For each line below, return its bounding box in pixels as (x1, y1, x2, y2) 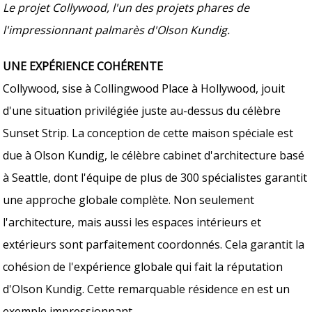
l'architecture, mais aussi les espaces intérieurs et (3, 214, 262, 230)
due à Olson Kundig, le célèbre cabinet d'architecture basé (3, 147, 305, 163)
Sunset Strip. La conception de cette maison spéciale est (3, 125, 294, 141)
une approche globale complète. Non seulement (3, 192, 255, 208)
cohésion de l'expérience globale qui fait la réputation (3, 258, 283, 274)
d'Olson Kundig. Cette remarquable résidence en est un (3, 281, 290, 297)
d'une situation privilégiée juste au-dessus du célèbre (3, 102, 281, 118)
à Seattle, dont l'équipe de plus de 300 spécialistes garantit (3, 169, 308, 185)
